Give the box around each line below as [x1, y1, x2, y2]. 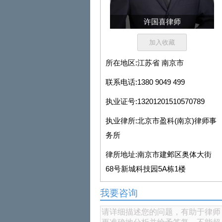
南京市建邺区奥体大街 [137, 151, 212, 159]
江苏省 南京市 [137, 59, 184, 67]
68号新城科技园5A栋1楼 [106, 165, 186, 173]
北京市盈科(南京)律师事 [137, 117, 217, 125]
